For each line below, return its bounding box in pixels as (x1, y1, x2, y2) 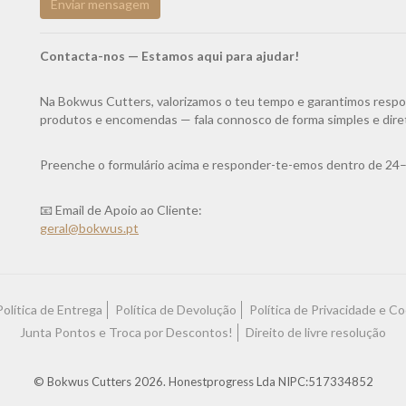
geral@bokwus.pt (40, 220, 139, 236)
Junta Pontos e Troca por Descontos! (20, 324, 233, 340)
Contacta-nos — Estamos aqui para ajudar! (40, 48, 299, 63)
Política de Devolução (114, 302, 237, 317)
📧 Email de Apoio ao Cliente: (40, 202, 202, 217)
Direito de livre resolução (246, 324, 386, 340)
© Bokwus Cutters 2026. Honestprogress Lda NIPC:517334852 (33, 374, 373, 389)
